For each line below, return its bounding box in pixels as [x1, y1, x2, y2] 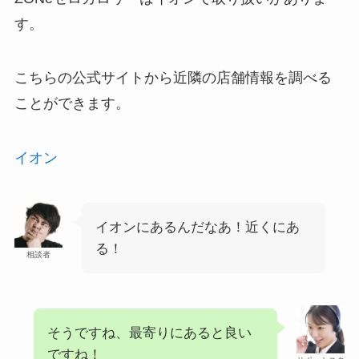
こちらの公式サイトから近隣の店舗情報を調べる [14, 70, 332, 87]
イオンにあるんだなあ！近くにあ [95, 220, 300, 236]
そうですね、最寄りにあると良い [46, 325, 252, 341]
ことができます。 [14, 95, 130, 112]
